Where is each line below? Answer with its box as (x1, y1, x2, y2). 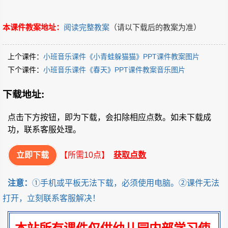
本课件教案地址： (3, 23, 64, 32)
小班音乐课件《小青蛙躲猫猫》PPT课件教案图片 (43, 52, 199, 61)
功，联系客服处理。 (8, 125, 81, 134)
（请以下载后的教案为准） (109, 23, 201, 32)
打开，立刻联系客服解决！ (3, 194, 100, 203)
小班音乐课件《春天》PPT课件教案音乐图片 (43, 66, 185, 74)
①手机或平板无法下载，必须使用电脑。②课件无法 (32, 179, 219, 188)
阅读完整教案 (64, 23, 109, 32)
